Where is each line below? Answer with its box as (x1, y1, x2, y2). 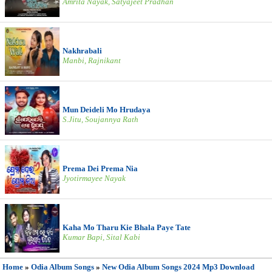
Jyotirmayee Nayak (63, 174, 126, 183)
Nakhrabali (63, 46, 102, 55)
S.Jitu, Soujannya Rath (63, 115, 138, 124)
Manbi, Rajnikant (63, 56, 121, 65)
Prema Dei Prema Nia (63, 164, 138, 173)
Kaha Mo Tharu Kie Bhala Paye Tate (63, 223, 191, 232)
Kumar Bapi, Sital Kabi (63, 233, 140, 242)
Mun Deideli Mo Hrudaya (63, 105, 151, 114)
